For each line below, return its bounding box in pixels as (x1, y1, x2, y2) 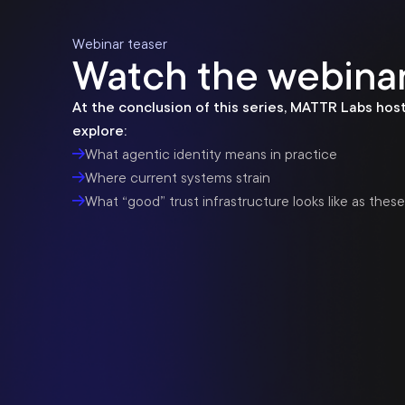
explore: (72, 122, 127, 140)
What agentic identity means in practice (85, 146, 337, 164)
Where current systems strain (85, 169, 270, 187)
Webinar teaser (72, 35, 167, 53)
